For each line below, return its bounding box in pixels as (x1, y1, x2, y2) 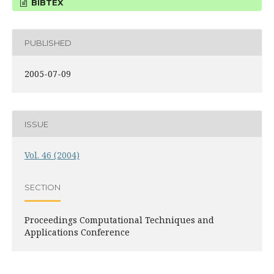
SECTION (24, 182, 61, 192)
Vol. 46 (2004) (24, 149, 80, 161)
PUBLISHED (24, 37, 72, 48)
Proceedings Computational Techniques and (24, 214, 214, 226)
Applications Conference (24, 226, 130, 238)
